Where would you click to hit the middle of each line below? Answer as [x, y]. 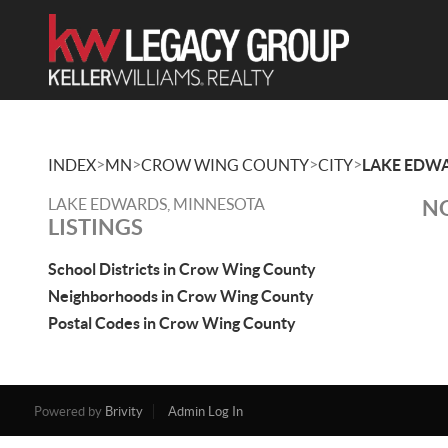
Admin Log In [205, 411]
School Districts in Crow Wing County [182, 269]
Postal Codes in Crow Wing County [172, 323]
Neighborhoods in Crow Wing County [181, 296]
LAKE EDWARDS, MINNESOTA [156, 204]
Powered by [69, 411]
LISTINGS [95, 226]
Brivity [123, 411]
